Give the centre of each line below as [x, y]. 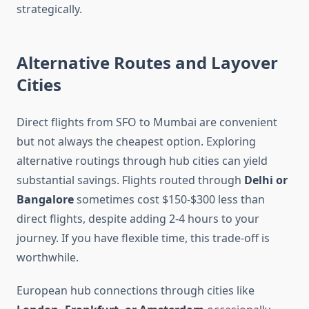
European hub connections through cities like [136, 291]
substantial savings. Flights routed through [130, 180]
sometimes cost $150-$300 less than [169, 200]
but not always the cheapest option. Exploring [136, 142]
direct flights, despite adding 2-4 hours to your [138, 219]
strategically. [49, 9]
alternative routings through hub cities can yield [142, 161]
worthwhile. [48, 258]
